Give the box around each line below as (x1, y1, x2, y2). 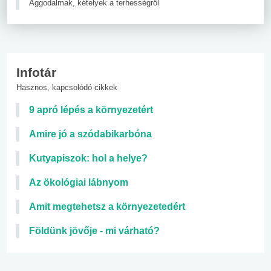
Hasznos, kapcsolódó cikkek (16, 82, 117, 92)
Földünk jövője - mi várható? (29, 225, 160, 236)
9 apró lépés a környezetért (29, 104, 153, 115)
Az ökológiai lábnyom (29, 177, 128, 188)
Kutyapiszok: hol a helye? (29, 152, 148, 163)
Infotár (16, 65, 56, 79)
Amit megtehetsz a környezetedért (29, 201, 185, 212)
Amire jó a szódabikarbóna (29, 128, 152, 139)
